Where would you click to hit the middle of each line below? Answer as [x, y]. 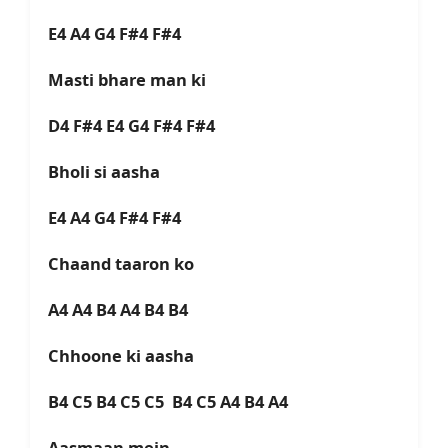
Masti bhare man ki [131, 80]
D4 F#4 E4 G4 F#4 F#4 [137, 126]
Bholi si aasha [108, 172]
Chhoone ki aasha [125, 356]
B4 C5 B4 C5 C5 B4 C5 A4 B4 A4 [174, 402]
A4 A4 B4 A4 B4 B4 [124, 310]
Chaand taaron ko [125, 264]
